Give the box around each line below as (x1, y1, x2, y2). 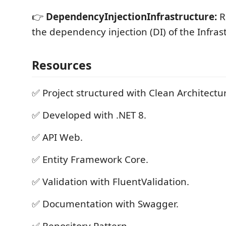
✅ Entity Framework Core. (32, 152, 148, 166)
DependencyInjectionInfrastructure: (46, 10, 217, 23)
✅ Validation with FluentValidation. (32, 175, 189, 188)
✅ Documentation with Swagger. (32, 197, 179, 210)
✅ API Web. (32, 130, 83, 144)
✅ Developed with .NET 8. (32, 108, 146, 122)
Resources (32, 56, 92, 73)
